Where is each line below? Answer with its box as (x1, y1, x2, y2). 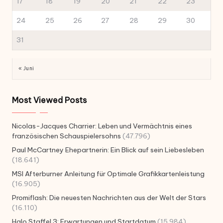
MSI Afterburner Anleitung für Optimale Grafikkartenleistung (12, 169, 205, 179)
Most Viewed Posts (12, 95, 87, 106)
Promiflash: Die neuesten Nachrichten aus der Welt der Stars (12, 193, 206, 203)
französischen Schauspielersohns (12, 131, 121, 141)
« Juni (18, 65, 34, 72)
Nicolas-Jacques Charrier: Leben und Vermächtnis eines (12, 121, 192, 131)
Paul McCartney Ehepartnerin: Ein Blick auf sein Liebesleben (12, 145, 204, 155)
